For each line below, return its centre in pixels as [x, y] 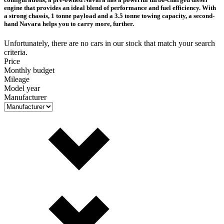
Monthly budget [29, 70]
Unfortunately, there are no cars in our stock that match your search [109, 43]
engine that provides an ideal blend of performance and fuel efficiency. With [110, 7]
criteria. [16, 52]
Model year [22, 88]
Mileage [17, 79]
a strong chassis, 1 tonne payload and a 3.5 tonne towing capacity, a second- [109, 15]
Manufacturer [25, 97]
